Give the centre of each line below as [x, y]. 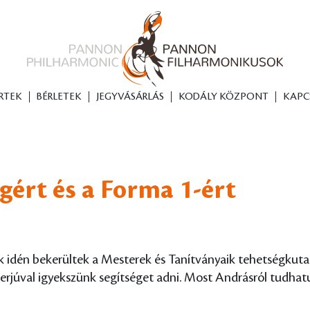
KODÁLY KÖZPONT [223, 97]
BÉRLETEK [59, 97]
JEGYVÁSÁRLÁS [130, 97]
